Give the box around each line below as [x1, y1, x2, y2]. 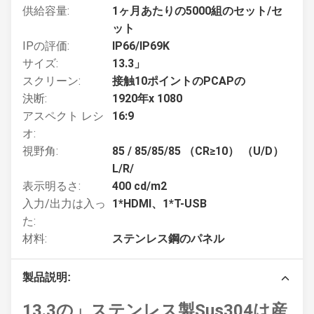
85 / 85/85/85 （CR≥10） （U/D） [112, 144, 284, 158]
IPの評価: [22, 39, 69, 53]
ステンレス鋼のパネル [112, 232, 224, 245]
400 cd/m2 [112, 179, 167, 193]
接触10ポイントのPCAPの [112, 74, 245, 88]
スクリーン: [22, 74, 81, 88]
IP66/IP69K [112, 39, 170, 53]
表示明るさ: [22, 179, 81, 193]
